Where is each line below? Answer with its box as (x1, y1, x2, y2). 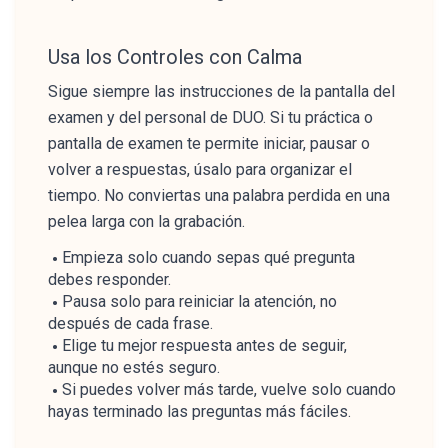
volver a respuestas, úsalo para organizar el (48, 160, 352, 179)
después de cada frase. (48, 314, 213, 333)
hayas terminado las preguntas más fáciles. (48, 402, 351, 421)
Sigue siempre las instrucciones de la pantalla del (48, 82, 395, 101)
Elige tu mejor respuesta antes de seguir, (62, 336, 347, 355)
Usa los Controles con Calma (48, 45, 302, 69)
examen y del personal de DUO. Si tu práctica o (48, 108, 373, 127)
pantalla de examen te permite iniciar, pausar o (48, 134, 370, 153)
